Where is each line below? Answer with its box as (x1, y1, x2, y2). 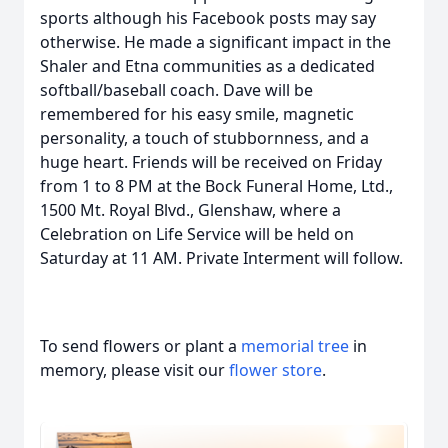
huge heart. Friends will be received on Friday (40, 151, 382, 173)
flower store (229, 359, 322, 381)
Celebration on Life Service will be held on (40, 223, 354, 245)
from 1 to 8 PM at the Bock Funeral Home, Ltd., (40, 175, 393, 197)
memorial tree (241, 335, 349, 357)
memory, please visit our (40, 359, 229, 381)
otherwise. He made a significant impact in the (40, 31, 391, 53)
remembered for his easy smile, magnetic (40, 103, 354, 125)
